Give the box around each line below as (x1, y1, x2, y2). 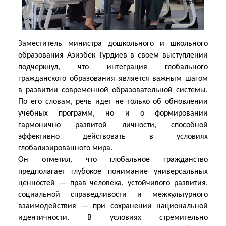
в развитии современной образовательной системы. (18, 86, 208, 94)
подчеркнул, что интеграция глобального (18, 63, 208, 71)
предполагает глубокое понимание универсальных (18, 167, 208, 176)
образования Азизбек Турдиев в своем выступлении (18, 51, 208, 60)
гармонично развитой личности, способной (18, 121, 208, 129)
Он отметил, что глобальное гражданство (18, 156, 208, 164)
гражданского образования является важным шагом (18, 75, 208, 83)
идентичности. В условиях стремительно (18, 214, 208, 222)
